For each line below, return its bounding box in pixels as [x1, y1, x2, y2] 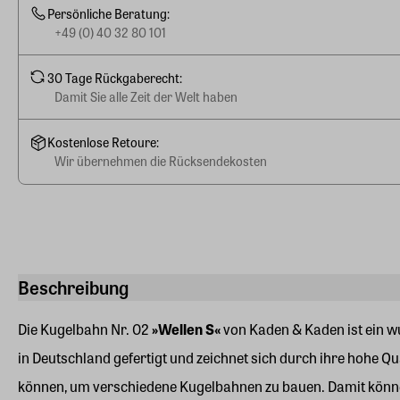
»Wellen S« [152, 319, 221, 339]
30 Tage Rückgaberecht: [47, 68, 182, 87]
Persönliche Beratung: [47, 4, 170, 22]
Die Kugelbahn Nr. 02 [18, 319, 152, 339]
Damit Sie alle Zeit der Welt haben [54, 87, 237, 105]
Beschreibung [18, 274, 129, 300]
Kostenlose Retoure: [47, 133, 159, 151]
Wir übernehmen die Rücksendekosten [54, 152, 267, 170]
